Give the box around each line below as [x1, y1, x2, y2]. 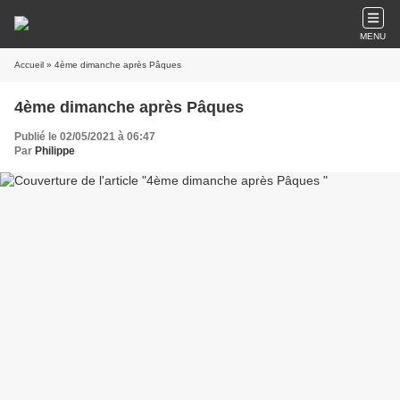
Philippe [35, 145, 75, 157]
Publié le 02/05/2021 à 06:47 [14, 130, 155, 143]
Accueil [14, 60, 44, 70]
